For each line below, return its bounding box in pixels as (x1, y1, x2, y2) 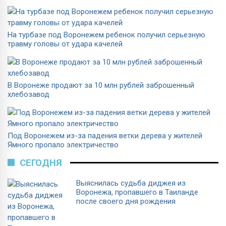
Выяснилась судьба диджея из (76, 178, 186, 188)
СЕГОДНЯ (20, 157, 62, 168)
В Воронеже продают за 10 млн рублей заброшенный (8, 80, 194, 90)
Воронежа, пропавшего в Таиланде (76, 187, 198, 197)
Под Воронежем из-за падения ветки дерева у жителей (8, 131, 202, 140)
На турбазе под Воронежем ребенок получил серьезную (8, 30, 205, 39)
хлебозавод (8, 89, 49, 99)
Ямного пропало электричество (8, 140, 119, 149)
